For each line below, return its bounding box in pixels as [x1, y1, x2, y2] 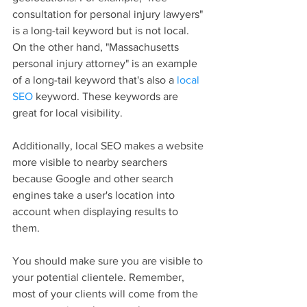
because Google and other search [12, 173, 176, 185]
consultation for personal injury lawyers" [12, 8, 206, 21]
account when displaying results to [12, 206, 181, 218]
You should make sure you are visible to [12, 255, 206, 267]
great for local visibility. [12, 107, 123, 119]
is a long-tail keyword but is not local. [12, 25, 192, 37]
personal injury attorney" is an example [12, 58, 200, 70]
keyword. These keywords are [33, 90, 181, 103]
